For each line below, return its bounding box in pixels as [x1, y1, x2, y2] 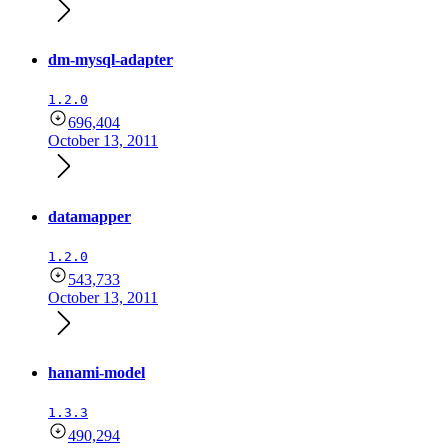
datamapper [48, 207, 131, 225]
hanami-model [48, 364, 145, 382]
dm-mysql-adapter [48, 51, 173, 69]
